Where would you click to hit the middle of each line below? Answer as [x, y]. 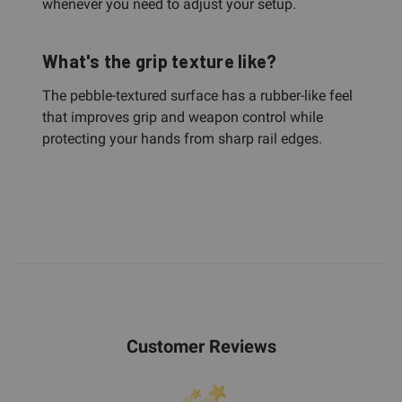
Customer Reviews [201, 346]
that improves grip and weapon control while [183, 117]
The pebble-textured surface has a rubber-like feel [197, 95]
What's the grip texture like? [160, 61]
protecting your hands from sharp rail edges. [182, 138]
